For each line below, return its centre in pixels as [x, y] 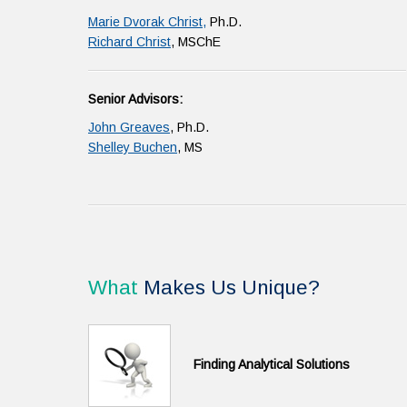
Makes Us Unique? [229, 288]
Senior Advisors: [135, 99]
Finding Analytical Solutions [272, 365]
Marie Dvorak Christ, [147, 22]
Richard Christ [129, 42]
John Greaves [129, 127]
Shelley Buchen [133, 147]
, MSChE [196, 42]
